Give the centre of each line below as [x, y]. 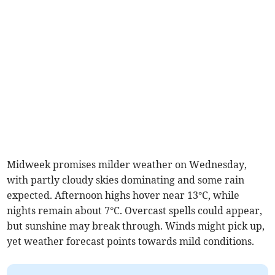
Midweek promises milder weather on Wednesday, [127, 164]
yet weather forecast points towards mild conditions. [131, 241]
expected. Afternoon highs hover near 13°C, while [123, 195]
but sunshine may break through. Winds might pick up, [136, 226]
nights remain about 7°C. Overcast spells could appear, [135, 210]
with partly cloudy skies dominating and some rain [126, 180]
